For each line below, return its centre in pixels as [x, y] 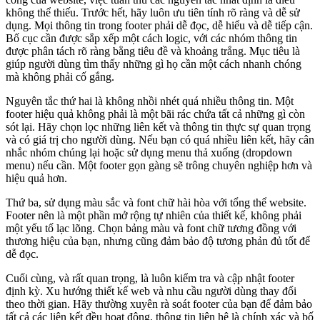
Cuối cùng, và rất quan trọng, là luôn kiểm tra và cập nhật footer [150, 279]
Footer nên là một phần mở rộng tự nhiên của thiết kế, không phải [154, 216]
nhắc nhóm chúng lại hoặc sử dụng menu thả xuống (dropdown [149, 153]
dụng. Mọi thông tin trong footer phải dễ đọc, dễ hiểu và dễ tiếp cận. [159, 26]
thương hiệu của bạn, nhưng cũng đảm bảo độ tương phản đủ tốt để [158, 241]
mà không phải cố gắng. [60, 77]
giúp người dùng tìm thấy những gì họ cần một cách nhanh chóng [154, 64]
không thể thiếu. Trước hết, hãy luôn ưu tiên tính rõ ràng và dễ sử [153, 13]
